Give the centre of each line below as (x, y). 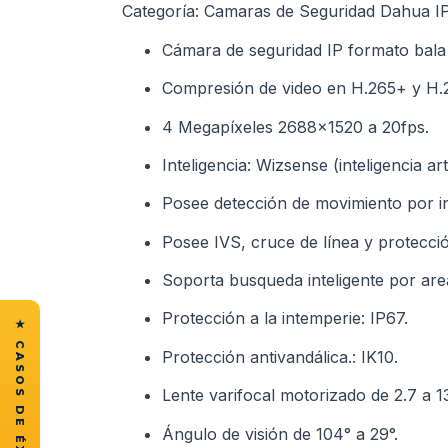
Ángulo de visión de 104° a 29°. (280, 433)
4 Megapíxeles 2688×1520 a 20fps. (295, 126)
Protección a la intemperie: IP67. (285, 318)
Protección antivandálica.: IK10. (280, 356)
